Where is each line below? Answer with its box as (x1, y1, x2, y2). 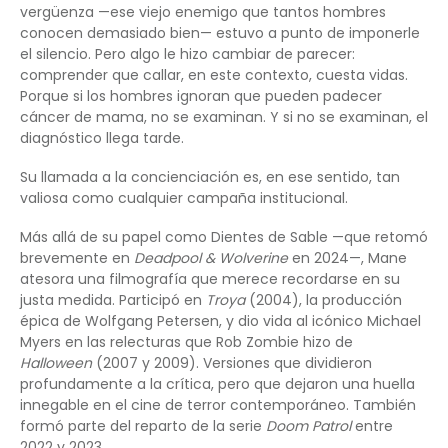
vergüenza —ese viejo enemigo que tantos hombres (20, 2, 386, 23)
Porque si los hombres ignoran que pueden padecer (20, 86, 382, 107)
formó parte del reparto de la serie (20, 416, 266, 437)
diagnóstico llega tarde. (20, 128, 184, 149)
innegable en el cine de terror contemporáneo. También (20, 395, 416, 416)
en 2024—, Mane (288, 248, 407, 269)
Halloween (20, 353, 92, 374)
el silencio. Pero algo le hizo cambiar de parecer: (20, 44, 355, 65)
